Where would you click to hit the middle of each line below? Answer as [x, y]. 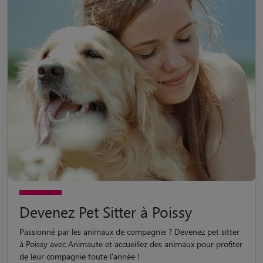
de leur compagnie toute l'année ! [80, 256]
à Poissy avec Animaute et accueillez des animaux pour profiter [131, 244]
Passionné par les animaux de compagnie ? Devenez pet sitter [129, 231]
